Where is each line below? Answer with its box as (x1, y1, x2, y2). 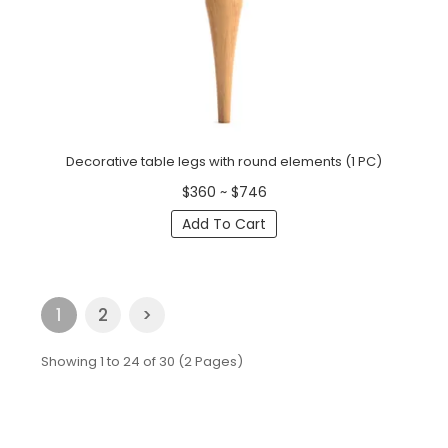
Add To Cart (182, 213, 266, 234)
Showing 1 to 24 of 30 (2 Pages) (41, 351, 243, 371)
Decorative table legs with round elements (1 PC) (66, 151, 382, 171)
